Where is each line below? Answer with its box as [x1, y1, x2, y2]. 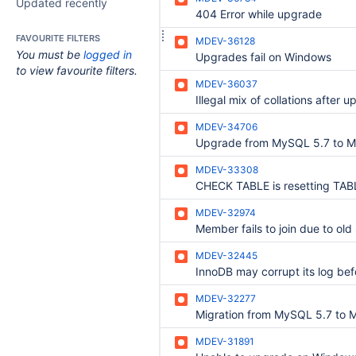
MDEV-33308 [195, 164, 258, 176]
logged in [83, 48, 132, 61]
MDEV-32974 [195, 207, 256, 219]
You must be [16, 48, 83, 61]
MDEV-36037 [195, 78, 257, 90]
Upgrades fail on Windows [195, 50, 331, 64]
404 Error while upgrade [195, 7, 322, 21]
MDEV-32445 [195, 250, 257, 261]
